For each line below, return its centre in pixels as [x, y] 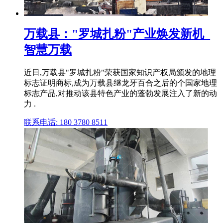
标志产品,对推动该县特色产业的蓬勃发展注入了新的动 [120, 93]
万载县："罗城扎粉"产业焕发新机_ [117, 34]
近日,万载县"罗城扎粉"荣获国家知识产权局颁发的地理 [120, 72]
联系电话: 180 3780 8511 [66, 122]
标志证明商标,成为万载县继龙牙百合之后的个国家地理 [120, 83]
